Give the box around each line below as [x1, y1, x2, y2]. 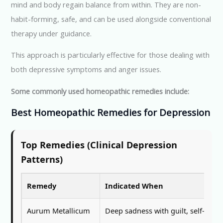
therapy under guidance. [11, 28, 92, 38]
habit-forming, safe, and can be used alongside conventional [11, 13, 212, 24]
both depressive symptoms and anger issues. [11, 64, 162, 75]
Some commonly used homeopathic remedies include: [11, 86, 190, 96]
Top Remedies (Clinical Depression [21, 139, 178, 151]
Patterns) [21, 153, 63, 166]
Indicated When [105, 181, 164, 191]
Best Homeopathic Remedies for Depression [11, 106, 211, 119]
